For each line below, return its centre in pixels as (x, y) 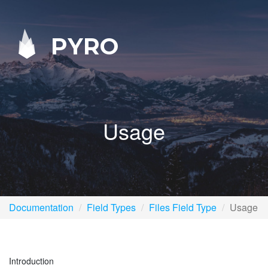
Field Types (111, 207)
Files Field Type (183, 207)
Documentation (41, 207)
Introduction (31, 261)
